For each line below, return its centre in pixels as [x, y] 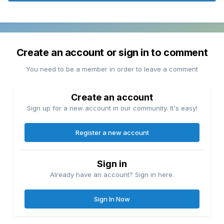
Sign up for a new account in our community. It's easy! [112, 108]
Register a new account [112, 133]
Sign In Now [112, 199]
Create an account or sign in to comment [112, 53]
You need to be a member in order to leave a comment [112, 69]
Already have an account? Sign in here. [112, 175]
